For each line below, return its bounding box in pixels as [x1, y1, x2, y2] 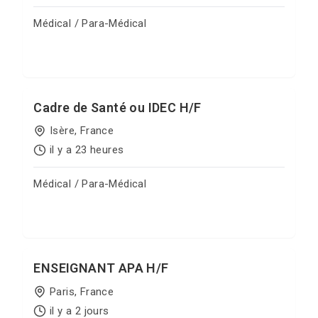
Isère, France [49, 124, 114, 137]
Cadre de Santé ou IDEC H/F [33, 99, 202, 115]
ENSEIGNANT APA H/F [33, 261, 169, 275]
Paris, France [49, 285, 114, 298]
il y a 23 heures [49, 143, 124, 156]
